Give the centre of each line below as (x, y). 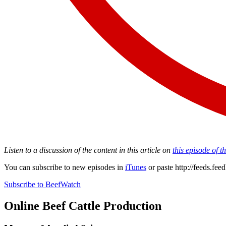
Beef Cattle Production (100, 206)
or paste (161, 167)
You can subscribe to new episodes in (65, 167)
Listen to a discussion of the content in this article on (88, 150)
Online (22, 206)
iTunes (136, 167)
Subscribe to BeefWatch (42, 184)
